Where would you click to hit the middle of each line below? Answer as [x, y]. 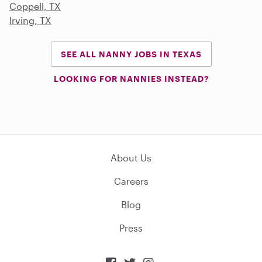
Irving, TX [30, 20]
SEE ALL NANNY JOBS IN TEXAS [131, 54]
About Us [131, 157]
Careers [131, 181]
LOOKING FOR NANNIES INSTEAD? [131, 78]
